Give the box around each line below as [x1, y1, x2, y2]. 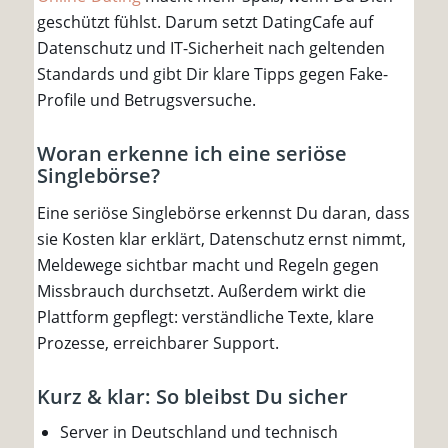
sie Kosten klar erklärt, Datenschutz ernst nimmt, [37, 228, 406, 251]
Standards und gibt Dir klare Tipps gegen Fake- [37, 62, 388, 85]
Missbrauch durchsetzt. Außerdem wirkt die [37, 280, 366, 303]
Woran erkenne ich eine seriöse [37, 139, 347, 167]
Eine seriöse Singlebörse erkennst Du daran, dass [37, 202, 410, 225]
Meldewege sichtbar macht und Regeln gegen [37, 254, 379, 277]
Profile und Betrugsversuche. [37, 88, 256, 111]
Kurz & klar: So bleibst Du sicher [37, 383, 348, 411]
